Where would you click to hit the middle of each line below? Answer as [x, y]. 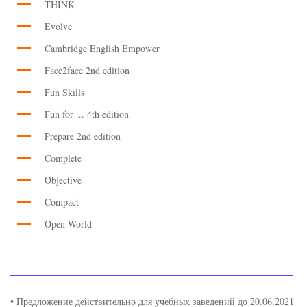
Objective [63, 180]
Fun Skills [64, 92]
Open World [68, 224]
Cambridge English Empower [102, 48]
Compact [62, 202]
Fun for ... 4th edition [87, 114]
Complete [63, 158]
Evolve [58, 26]
